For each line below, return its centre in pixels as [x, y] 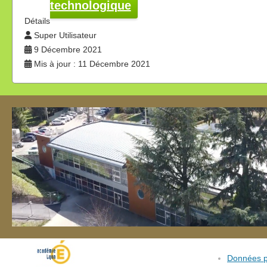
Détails [37, 21]
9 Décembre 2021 [68, 49]
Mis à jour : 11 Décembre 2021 [92, 64]
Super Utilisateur [65, 35]
